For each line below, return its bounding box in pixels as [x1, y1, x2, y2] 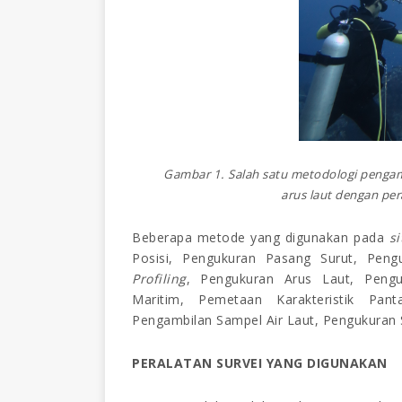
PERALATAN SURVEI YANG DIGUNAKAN [132, 354, 388, 372]
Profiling [132, 270, 187, 288]
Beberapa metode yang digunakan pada [132, 229, 389, 247]
